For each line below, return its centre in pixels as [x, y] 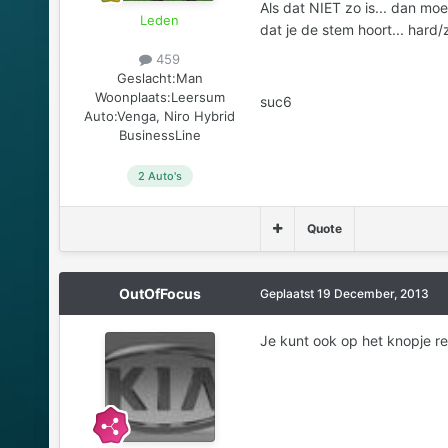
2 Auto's [159, 175]
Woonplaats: [132, 96]
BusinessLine [159, 134]
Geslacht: [146, 77]
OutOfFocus [159, 293]
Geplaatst [288, 293]
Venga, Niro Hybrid [176, 115]
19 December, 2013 [372, 293]
